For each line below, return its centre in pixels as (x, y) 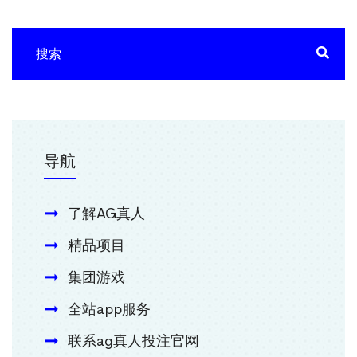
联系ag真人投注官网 (133, 341)
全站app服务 (109, 310)
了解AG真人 (106, 214)
